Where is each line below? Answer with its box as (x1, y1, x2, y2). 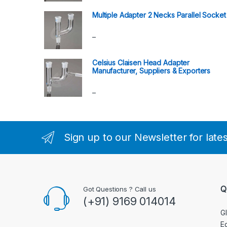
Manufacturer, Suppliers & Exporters (92, 66, 211, 75)
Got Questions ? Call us (83, 185, 156, 194)
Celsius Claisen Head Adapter (92, 58, 190, 67)
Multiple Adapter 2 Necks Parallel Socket (92, 11, 226, 20)
